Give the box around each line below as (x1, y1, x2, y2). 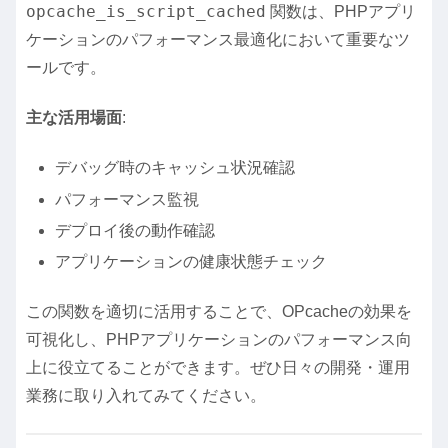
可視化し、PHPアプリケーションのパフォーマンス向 (26, 331, 412, 349)
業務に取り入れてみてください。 (26, 387, 266, 405)
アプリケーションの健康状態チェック (55, 253, 328, 271)
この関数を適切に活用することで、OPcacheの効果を (26, 303, 412, 321)
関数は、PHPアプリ (266, 2, 416, 20)
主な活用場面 (26, 109, 122, 127)
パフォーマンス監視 (55, 190, 200, 208)
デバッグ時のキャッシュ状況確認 (55, 159, 296, 177)
